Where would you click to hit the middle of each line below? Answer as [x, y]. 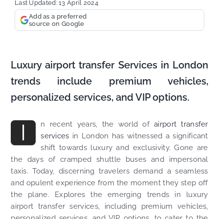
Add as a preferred [58, 17]
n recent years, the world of [98, 124]
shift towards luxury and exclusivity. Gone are [124, 148]
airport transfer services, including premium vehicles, [109, 207]
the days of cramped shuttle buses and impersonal [109, 160]
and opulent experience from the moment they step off [109, 183]
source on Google [56, 24]
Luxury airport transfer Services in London [109, 65]
